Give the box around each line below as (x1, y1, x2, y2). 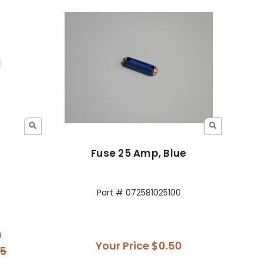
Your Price (95, 238, 151, 253)
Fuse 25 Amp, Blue (91, 146, 187, 160)
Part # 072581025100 (96, 186, 181, 198)
